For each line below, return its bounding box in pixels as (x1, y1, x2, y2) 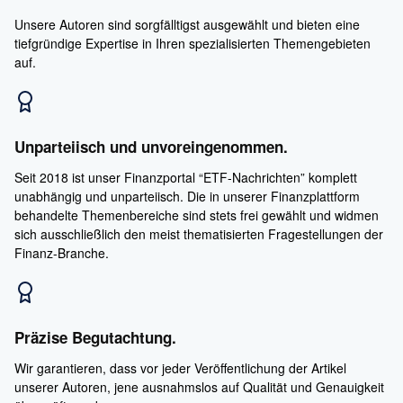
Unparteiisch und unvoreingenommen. (14, 136, 288, 158)
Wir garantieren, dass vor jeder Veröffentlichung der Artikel (14, 359, 346, 378)
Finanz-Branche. (14, 244, 109, 263)
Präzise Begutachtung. (14, 327, 176, 349)
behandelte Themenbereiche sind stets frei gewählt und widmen (14, 206, 379, 225)
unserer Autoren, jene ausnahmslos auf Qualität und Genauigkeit (14, 378, 384, 397)
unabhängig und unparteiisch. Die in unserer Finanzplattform (14, 187, 360, 206)
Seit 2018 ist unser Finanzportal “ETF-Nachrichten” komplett (14, 168, 357, 187)
